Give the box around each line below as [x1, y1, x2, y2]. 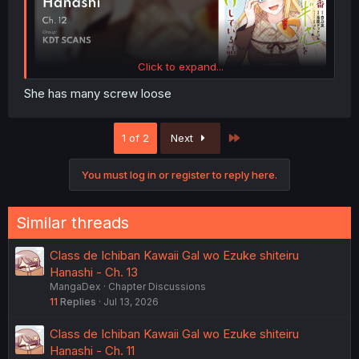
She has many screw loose [24, 86, 171, 102]
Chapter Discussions [108, 280, 206, 293]
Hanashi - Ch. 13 [50, 264, 138, 280]
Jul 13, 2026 [103, 296, 159, 309]
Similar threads [16, 213, 129, 233]
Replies [60, 296, 96, 309]
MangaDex [50, 280, 101, 293]
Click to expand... [137, 59, 224, 73]
